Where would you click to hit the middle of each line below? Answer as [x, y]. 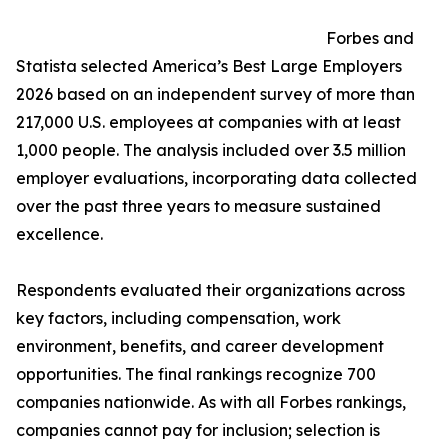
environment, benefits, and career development [200, 346]
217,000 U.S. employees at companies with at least [208, 122]
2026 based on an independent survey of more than [215, 94]
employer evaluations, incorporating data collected [216, 178]
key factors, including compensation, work [178, 318]
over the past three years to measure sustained [198, 206]
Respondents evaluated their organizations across [210, 290]
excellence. [59, 234]
